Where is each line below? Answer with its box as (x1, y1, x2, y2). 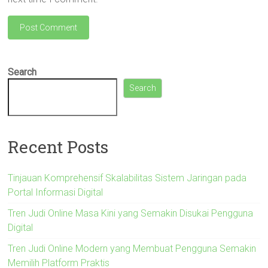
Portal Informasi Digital (8, 186, 103, 198)
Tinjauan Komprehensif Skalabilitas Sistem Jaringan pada (8, 172, 247, 184)
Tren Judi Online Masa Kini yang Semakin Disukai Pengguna (8, 207, 254, 219)
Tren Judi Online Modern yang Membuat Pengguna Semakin (8, 242, 257, 254)
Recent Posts (8, 135, 109, 158)
